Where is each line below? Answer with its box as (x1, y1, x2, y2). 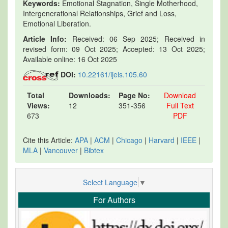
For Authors (93, 194, 135, 206)
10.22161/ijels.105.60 (78, 69, 147, 79)
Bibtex (84, 145, 104, 155)
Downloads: (69, 90, 110, 100)
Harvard (149, 134, 175, 145)
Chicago (116, 134, 142, 145)
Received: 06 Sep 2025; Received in (67, 33, 206, 44)
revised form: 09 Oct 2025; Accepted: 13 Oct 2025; (23, 43, 205, 54)
